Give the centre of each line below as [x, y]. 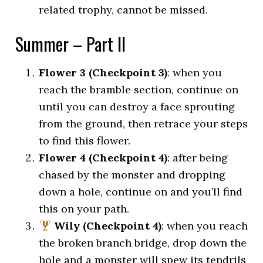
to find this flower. [85, 141]
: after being [198, 158]
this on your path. [84, 209]
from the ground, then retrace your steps [144, 124]
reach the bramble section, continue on [139, 90]
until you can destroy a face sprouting [137, 107]
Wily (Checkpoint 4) [106, 226]
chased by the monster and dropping [132, 175]
